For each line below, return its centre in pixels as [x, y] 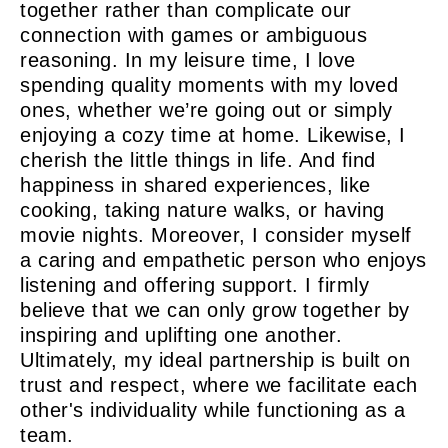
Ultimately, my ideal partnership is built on [215, 360]
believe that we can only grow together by [215, 310]
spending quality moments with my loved [209, 85]
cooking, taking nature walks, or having [202, 210]
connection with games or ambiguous [193, 35]
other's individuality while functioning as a [212, 410]
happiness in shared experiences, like [195, 185]
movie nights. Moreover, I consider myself [216, 235]
